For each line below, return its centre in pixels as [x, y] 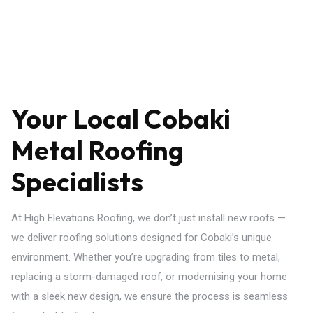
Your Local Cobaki [121, 119]
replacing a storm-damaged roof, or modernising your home [150, 277]
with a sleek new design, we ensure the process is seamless [150, 296]
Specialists [78, 182]
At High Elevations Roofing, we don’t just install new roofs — [149, 218]
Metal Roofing [98, 150]
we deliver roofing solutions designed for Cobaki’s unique [142, 238]
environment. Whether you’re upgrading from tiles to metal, [146, 257]
